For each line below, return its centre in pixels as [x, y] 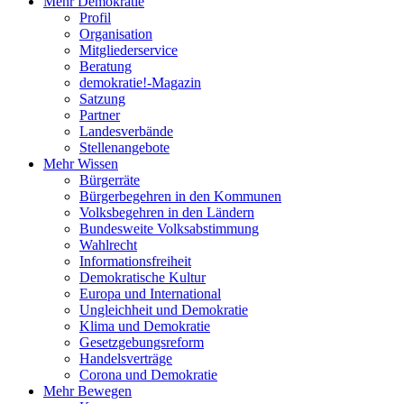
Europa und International [150, 293]
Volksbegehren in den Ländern [167, 212]
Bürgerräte [110, 179]
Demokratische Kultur [142, 277]
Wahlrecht [108, 244]
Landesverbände [126, 131]
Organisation [116, 33]
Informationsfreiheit [135, 261]
